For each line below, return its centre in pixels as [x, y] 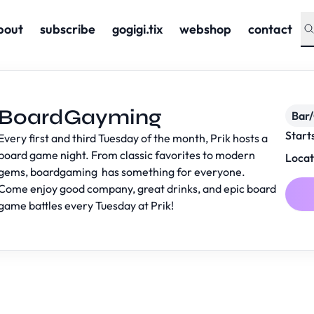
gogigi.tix [137, 29]
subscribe [67, 29]
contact [270, 29]
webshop [205, 29]
